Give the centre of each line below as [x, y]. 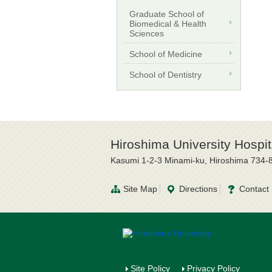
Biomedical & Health [168, 23]
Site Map [140, 189]
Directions [198, 189]
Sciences [147, 33]
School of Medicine [166, 54]
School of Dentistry [165, 74]
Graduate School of [167, 14]
